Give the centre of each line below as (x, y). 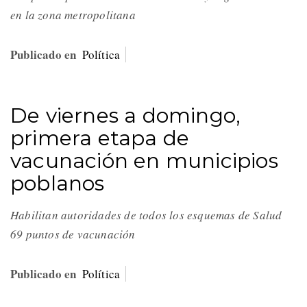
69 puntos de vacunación (75, 234)
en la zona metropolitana (75, 15)
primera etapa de (100, 138)
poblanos (58, 184)
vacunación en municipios (144, 161)
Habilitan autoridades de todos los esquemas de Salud (146, 215)
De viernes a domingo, (126, 116)
